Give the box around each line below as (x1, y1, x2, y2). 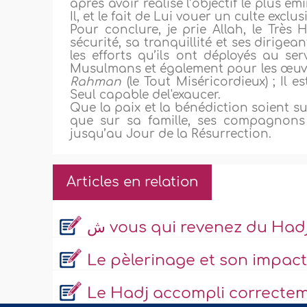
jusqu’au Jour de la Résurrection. (70, 127, 272, 141)
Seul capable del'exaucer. (70, 88, 221, 102)
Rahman (70, 75, 127, 89)
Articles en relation (66, 174, 199, 191)
